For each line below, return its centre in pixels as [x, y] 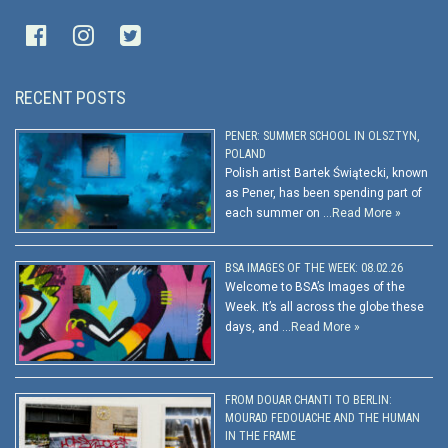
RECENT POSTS [70, 97]
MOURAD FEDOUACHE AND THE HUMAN [322, 418]
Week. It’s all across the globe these [324, 307]
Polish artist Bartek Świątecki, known [326, 173]
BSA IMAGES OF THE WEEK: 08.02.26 [314, 268]
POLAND [245, 154]
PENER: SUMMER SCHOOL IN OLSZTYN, [322, 136]
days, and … [258, 327]
